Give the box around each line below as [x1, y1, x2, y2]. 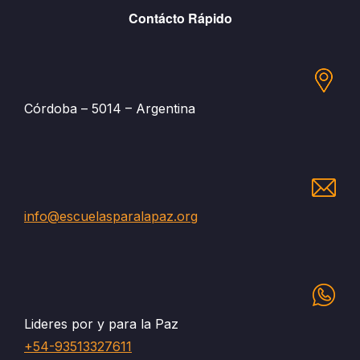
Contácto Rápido [128, 9, 232, 28]
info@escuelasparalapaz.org [24, 208, 198, 224]
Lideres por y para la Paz [24, 315, 178, 332]
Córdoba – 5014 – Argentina [24, 100, 195, 117]
